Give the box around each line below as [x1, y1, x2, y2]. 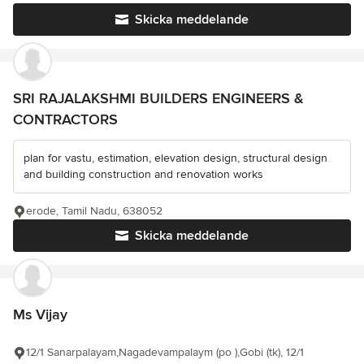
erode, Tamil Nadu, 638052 [26, 204, 162, 218]
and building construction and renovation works [24, 167, 263, 181]
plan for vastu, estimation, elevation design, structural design [24, 151, 327, 165]
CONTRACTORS [13, 110, 118, 128]
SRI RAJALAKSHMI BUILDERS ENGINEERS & [13, 89, 304, 107]
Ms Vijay [13, 305, 67, 323]
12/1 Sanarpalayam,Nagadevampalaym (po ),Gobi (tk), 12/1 [26, 345, 304, 359]
